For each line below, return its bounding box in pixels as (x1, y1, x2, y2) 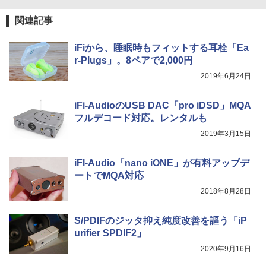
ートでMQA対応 (74, 170, 144, 181)
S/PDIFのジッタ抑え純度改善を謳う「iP (74, 216, 247, 226)
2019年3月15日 (201, 129, 251, 138)
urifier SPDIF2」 (74, 228, 146, 239)
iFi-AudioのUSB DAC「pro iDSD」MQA (74, 100, 251, 111)
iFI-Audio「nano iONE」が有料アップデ (74, 158, 150, 169)
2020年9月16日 (201, 245, 251, 254)
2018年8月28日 (201, 187, 251, 196)
